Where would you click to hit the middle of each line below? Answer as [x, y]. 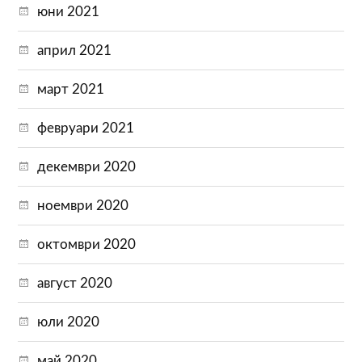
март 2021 [71, 89]
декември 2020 [87, 166]
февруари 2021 [86, 128]
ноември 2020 [83, 205]
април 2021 [75, 50]
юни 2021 [69, 11]
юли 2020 [69, 322]
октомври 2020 [87, 244]
